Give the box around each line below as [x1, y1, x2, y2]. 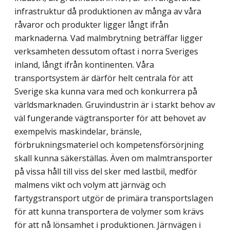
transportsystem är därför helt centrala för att [14, 72, 193, 84]
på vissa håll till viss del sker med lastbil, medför [14, 166, 197, 178]
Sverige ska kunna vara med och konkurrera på [14, 86, 197, 98]
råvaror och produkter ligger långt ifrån [14, 19, 168, 31]
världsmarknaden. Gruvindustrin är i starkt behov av [14, 99, 215, 111]
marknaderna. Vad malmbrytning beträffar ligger [14, 32, 203, 44]
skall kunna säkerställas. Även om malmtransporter [14, 152, 213, 164]
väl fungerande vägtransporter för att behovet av [14, 112, 206, 124]
